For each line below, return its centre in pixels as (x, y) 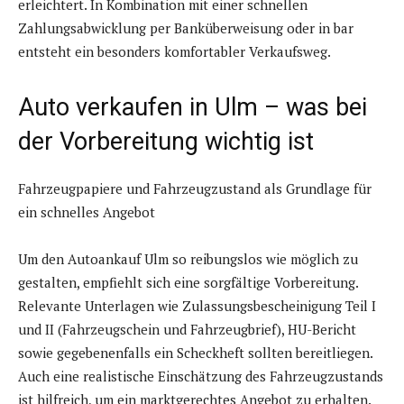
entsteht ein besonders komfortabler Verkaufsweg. (174, 52)
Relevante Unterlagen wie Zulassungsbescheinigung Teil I (197, 306)
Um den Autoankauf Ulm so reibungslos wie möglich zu (188, 259)
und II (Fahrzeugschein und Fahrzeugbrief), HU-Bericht (187, 330)
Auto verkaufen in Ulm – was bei (193, 108)
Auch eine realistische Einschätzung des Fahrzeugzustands (201, 376)
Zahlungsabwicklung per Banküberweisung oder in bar (186, 28)
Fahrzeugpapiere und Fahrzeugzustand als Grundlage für (195, 189)
